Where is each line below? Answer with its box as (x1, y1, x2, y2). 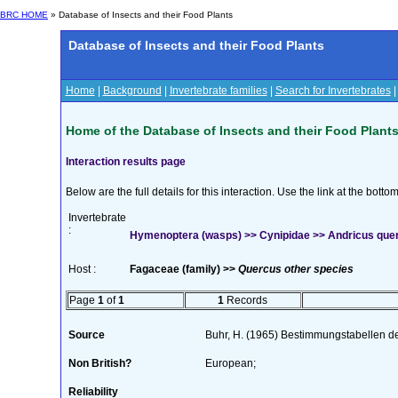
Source (68, 328, 105, 341)
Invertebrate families (169, 84, 267, 97)
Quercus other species (237, 262, 354, 275)
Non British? (68, 356, 131, 370)
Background (102, 84, 162, 97)
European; (204, 356, 256, 370)
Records (224, 293, 267, 306)
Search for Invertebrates (275, 84, 391, 97)
